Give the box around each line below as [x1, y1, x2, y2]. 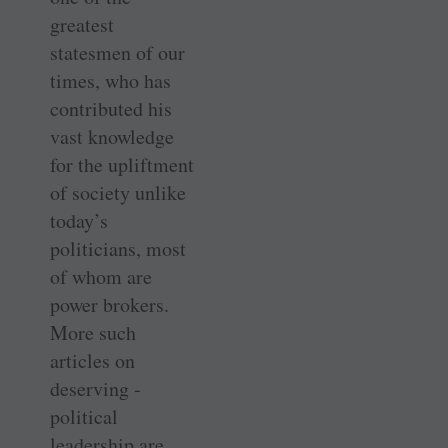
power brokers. [50, 290, 169, 318]
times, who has [50, 66, 171, 94]
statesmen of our [50, 38, 185, 66]
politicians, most [50, 234, 186, 262]
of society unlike [50, 178, 186, 206]
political [50, 402, 118, 430]
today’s [50, 206, 108, 234]
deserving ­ [50, 374, 141, 402]
